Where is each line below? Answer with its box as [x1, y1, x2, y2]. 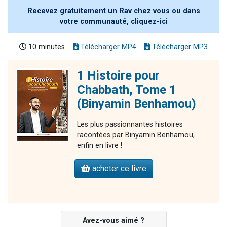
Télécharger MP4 [79, 42, 136, 51]
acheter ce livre [90, 163, 146, 173]
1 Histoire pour [77, 68, 160, 83]
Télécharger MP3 [150, 42, 208, 51]
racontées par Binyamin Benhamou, [77, 130, 195, 139]
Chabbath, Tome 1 [77, 82, 176, 97]
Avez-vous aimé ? [83, 216, 144, 225]
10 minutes [26, 42, 65, 51]
